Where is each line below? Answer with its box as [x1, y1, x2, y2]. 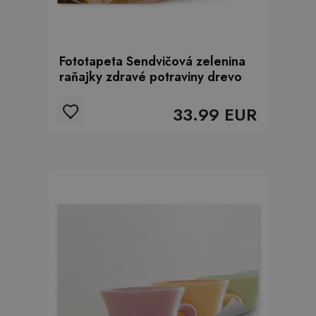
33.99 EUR [173, 102, 257, 127]
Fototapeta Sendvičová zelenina [59, 52, 245, 71]
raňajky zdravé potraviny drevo [59, 68, 242, 86]
